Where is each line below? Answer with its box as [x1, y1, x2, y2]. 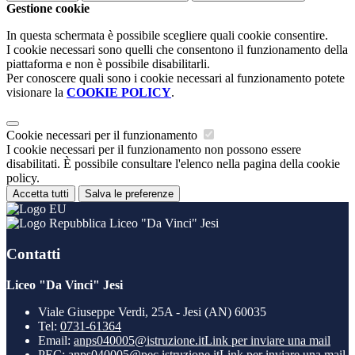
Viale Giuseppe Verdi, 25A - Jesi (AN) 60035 [38, 304, 266, 319]
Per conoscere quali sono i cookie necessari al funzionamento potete [6, 71, 345, 86]
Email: [38, 333, 74, 347]
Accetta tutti [13, 188, 69, 200]
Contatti [6, 245, 60, 262]
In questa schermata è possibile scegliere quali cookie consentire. [6, 29, 328, 43]
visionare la [6, 86, 67, 100]
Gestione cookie [6, 2, 90, 16]
